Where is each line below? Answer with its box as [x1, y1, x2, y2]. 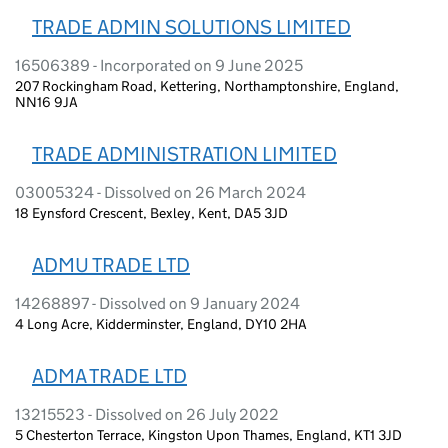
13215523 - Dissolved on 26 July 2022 [15, 404, 279, 424]
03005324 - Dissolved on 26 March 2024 [15, 182, 306, 202]
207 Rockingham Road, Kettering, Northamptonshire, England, [15, 76, 399, 95]
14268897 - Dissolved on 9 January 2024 [15, 293, 300, 313]
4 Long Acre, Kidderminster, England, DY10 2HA [15, 314, 307, 333]
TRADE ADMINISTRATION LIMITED [32, 141, 337, 166]
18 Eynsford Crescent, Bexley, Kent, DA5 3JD [15, 203, 288, 222]
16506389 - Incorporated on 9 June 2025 [15, 55, 303, 75]
